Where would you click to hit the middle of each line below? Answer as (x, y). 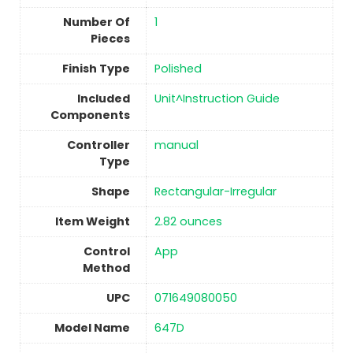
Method (106, 268)
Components (90, 115)
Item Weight (92, 222)
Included (103, 99)
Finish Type (96, 69)
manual (176, 145)
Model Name (92, 328)
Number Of (96, 22)
